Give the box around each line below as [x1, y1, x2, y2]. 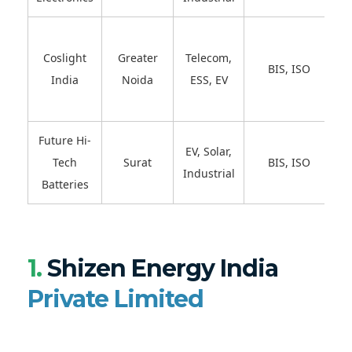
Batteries [41, 176, 89, 192]
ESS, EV [189, 71, 228, 87]
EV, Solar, [185, 143, 232, 159]
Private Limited [27, 284, 203, 313]
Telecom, [185, 49, 232, 65]
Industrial [182, 165, 235, 181]
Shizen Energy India [47, 253, 278, 283]
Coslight [43, 49, 86, 65]
